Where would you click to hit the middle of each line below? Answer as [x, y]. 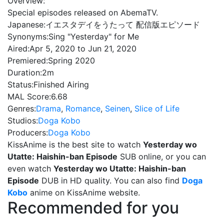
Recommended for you [93, 208]
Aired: [18, 48]
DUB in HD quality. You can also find [110, 180]
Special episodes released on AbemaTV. [83, 12]
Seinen [117, 108]
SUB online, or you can [162, 156]
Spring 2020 [71, 60]
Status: [20, 84]
